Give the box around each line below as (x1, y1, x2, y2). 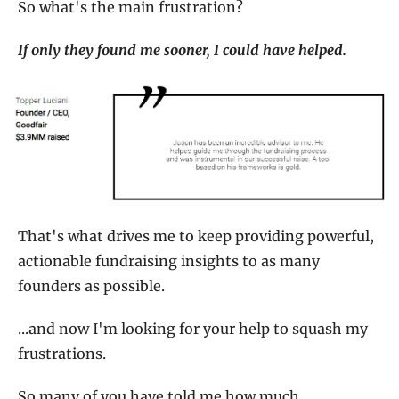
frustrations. (18, 345, 106, 363)
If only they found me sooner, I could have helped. (18, 41, 346, 59)
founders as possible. (18, 277, 165, 296)
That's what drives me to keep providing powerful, (18, 227, 374, 246)
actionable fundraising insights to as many (18, 252, 320, 271)
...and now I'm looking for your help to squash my (18, 320, 368, 338)
